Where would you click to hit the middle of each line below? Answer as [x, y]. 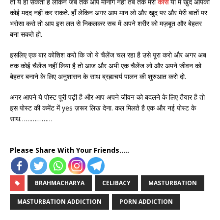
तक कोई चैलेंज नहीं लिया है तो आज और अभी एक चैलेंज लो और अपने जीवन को [106, 66]
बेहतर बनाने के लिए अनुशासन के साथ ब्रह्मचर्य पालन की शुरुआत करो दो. [98, 77]
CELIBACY [116, 183]
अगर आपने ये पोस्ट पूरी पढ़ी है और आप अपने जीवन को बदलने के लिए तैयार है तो [107, 97]
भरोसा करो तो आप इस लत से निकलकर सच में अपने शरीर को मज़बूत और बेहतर [106, 24]
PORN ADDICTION [146, 202]
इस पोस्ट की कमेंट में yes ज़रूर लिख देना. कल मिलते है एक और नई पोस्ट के [103, 108]
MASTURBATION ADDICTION [59, 202]
